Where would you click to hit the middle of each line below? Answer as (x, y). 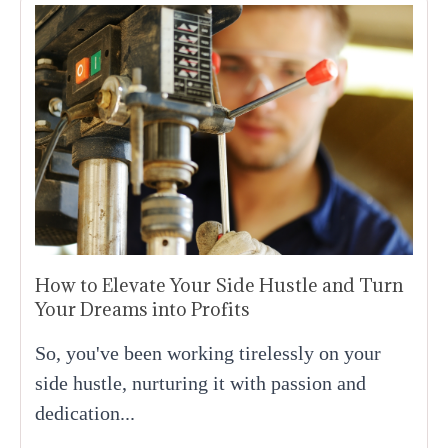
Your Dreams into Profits (142, 309)
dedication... (85, 413)
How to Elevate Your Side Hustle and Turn (219, 285)
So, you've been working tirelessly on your (208, 353)
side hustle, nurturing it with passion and (200, 383)
